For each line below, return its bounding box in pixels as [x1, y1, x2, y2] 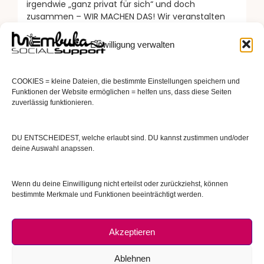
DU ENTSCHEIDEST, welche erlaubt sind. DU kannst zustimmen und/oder [12, 134, 249, 142]
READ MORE [107, 65, 157, 78]
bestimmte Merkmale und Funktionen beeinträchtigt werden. [12, 190, 203, 199]
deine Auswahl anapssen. [12, 144, 94, 153]
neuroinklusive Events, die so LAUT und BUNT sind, [27, 23, 226, 35]
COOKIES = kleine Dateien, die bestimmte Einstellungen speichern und [12, 77, 240, 85]
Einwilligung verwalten [90, 39, 174, 49]
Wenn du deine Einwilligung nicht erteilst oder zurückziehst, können [12, 180, 228, 188]
